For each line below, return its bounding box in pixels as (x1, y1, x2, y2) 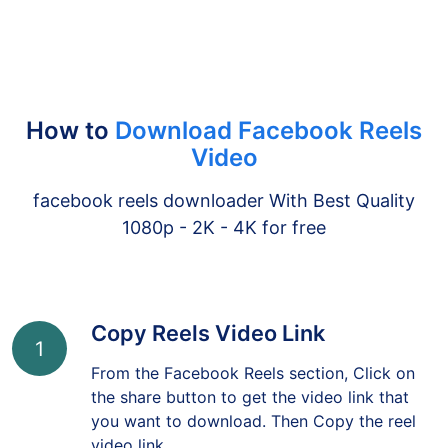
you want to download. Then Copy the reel (91, 425, 416, 445)
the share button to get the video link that (91, 401, 409, 421)
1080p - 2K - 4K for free (122, 231, 326, 252)
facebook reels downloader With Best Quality (33, 204, 415, 225)
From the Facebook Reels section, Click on (91, 377, 415, 397)
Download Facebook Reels (115, 130, 422, 159)
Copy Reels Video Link (91, 334, 325, 360)
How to (26, 130, 115, 159)
